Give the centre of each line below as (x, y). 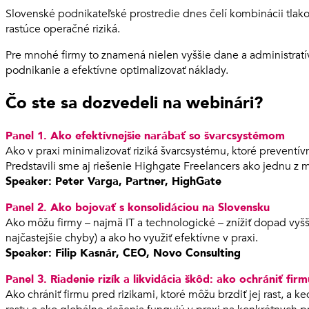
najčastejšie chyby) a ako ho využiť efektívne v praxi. (132, 238)
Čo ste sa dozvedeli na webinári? (134, 103)
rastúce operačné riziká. (63, 29)
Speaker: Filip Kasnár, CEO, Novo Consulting (123, 253)
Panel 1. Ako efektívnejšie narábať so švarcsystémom (145, 136)
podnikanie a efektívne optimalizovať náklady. (117, 70)
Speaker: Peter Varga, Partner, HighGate (113, 181)
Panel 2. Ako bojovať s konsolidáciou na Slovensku (138, 207)
